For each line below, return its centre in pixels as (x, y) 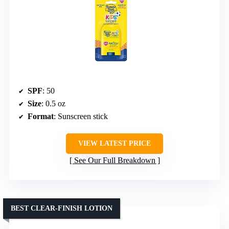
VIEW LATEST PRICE (114, 144)
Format (41, 117)
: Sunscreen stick (81, 117)
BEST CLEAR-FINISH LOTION (62, 209)
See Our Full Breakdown (114, 161)
